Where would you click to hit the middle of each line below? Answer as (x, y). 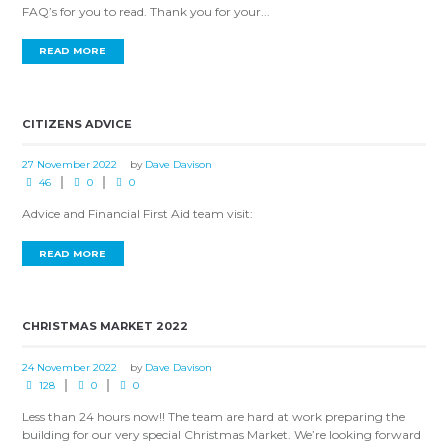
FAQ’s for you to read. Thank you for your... (146, 11)
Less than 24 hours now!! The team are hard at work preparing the (214, 416)
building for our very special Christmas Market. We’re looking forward (222, 434)
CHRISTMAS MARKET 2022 (105, 326)
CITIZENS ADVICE (77, 123)
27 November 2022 (70, 165)
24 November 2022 (70, 367)
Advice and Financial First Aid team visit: (138, 214)
